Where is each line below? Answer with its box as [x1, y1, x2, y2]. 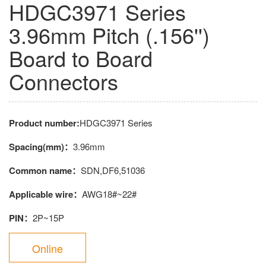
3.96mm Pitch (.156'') [9, 20, 210, 50]
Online [32, 240, 63, 256]
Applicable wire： [9, 188, 82, 201]
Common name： [9, 164, 81, 178]
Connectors [9, 66, 118, 97]
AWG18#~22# [82, 188, 137, 201]
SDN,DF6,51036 [81, 164, 145, 177]
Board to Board [9, 43, 153, 74]
